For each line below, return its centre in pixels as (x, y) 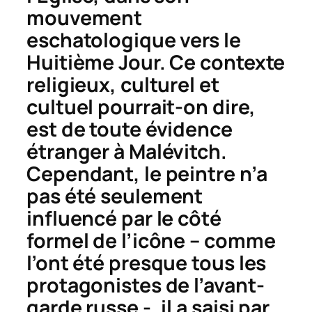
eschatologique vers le (134, 40)
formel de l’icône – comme (151, 240)
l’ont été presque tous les (147, 263)
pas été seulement (115, 196)
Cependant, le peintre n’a (147, 173)
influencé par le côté (124, 218)
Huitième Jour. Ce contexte (156, 62)
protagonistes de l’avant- (146, 285)
